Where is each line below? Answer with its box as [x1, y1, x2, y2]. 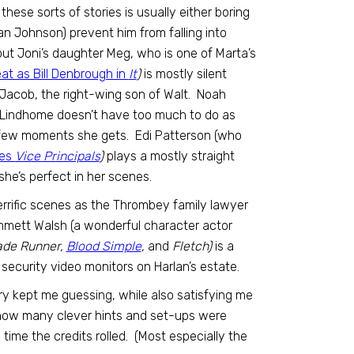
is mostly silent [140, 66, 227, 81]
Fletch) [171, 239, 212, 254]
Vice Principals [14, 149, 100, 164]
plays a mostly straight [103, 149, 235, 164]
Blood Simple [66, 239, 141, 254]
